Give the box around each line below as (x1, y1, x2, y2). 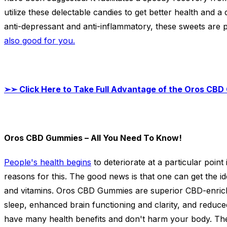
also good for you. (4, 35, 75, 46)
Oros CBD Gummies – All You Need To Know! (4, 133, 182, 143)
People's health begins (4, 157, 91, 168)
